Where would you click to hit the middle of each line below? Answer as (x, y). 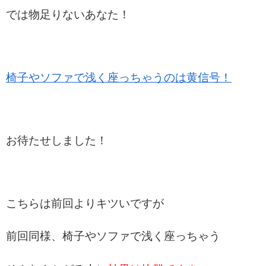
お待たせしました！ (57, 140)
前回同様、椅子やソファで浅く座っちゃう (113, 236)
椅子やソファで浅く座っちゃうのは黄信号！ (119, 78)
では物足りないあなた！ (68, 15)
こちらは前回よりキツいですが (85, 203)
